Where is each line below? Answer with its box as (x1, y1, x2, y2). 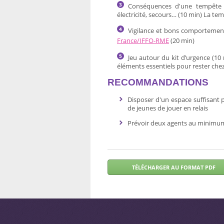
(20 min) (169, 36, 194, 45)
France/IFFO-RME (117, 36, 169, 45)
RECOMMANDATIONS (107, 77, 208, 87)
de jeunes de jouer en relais (127, 103, 208, 112)
